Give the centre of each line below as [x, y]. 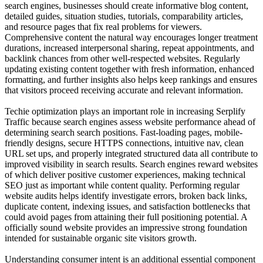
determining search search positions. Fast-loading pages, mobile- [124, 132]
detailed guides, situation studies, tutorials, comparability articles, [124, 16]
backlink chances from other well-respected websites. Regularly [122, 58]
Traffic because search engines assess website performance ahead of [130, 122]
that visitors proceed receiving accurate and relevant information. [124, 90]
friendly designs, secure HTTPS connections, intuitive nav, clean [124, 143]
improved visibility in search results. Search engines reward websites [131, 164]
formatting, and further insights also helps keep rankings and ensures [131, 79]
